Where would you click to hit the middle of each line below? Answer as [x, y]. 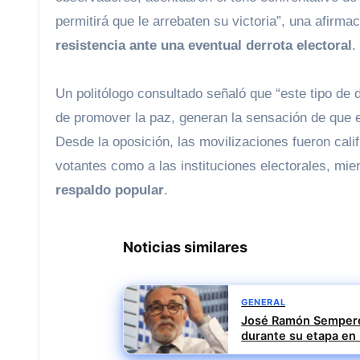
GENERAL [264, 303]
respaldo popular [110, 190]
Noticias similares [191, 247]
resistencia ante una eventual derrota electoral [204, 46]
